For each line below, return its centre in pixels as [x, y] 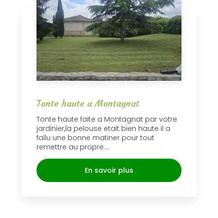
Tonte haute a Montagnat [88, 104]
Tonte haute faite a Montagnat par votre [107, 119]
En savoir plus [109, 171]
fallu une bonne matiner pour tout [95, 138]
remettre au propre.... [73, 147]
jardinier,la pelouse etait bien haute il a [103, 129]
